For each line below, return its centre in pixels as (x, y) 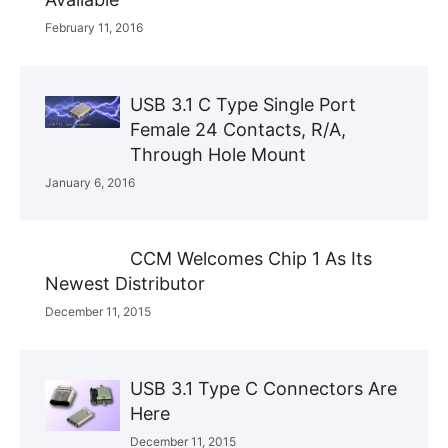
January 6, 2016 (90, 182)
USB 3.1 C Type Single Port (243, 104)
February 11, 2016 (94, 27)
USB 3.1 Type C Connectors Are (263, 388)
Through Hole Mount (218, 154)
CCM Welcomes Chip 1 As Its (251, 258)
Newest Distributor (125, 283)
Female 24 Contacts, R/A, (238, 129)
